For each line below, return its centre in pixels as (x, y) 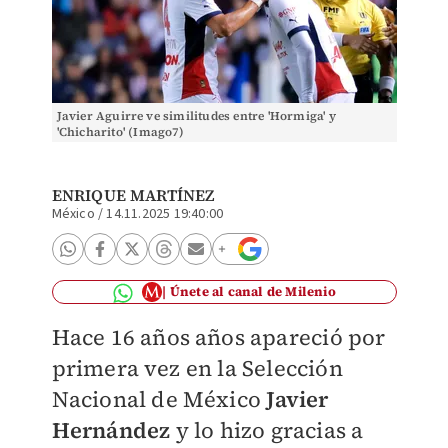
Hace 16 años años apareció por (218, 337)
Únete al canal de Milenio (252, 291)
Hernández (111, 430)
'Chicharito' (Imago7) (120, 132)
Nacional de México (156, 399)
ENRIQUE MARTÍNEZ (133, 195)
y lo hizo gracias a (267, 430)
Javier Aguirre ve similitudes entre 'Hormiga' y (196, 116)
